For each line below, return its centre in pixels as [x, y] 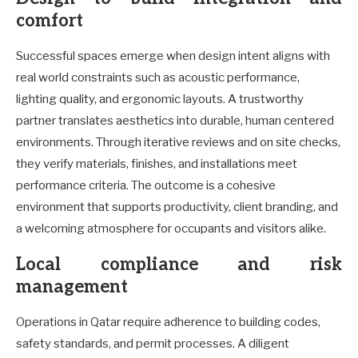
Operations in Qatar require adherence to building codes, [168, 322]
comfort [50, 20]
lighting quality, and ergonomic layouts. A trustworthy [160, 99]
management [72, 286]
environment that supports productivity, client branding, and [177, 207]
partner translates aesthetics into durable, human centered [175, 120]
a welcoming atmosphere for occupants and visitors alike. [171, 228]
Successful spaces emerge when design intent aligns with [173, 56]
